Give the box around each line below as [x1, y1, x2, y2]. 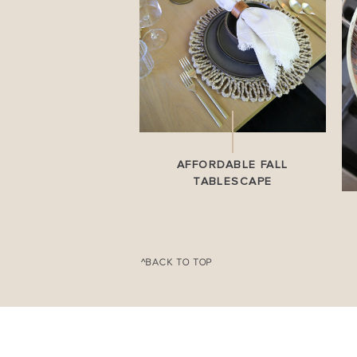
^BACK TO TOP [140, 257, 213, 269]
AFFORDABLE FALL [177, 159, 288, 171]
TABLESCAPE [193, 176, 273, 187]
